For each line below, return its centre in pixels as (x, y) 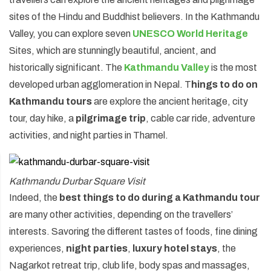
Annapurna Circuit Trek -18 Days (92, 18)
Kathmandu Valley (167, 67)
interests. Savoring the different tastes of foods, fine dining (133, 231)
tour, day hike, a (42, 118)
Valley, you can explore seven (71, 33)
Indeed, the (34, 197)
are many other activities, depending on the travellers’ (121, 214)
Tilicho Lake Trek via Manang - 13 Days (104, 62)
